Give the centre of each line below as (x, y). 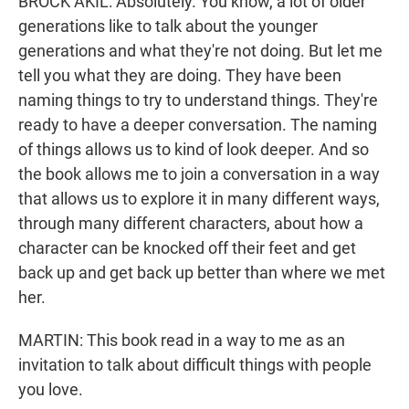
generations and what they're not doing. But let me (200, 51)
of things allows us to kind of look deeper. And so (194, 150)
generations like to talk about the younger (168, 26)
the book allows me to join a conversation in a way (199, 174)
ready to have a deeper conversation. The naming (198, 125)
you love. (51, 390)
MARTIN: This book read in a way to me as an (182, 341)
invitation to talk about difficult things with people (195, 365)
